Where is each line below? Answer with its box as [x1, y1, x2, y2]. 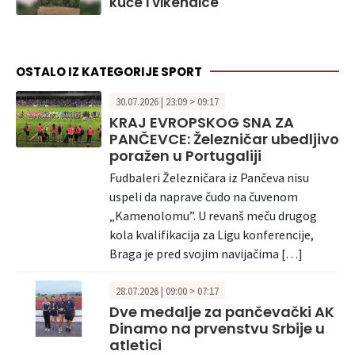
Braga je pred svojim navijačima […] [109, 245, 303, 261]
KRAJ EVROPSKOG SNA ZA [109, 113, 294, 132]
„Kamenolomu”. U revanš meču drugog [109, 207, 317, 223]
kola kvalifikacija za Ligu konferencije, [109, 226, 314, 242]
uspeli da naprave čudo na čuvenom [109, 188, 298, 204]
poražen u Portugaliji [109, 146, 261, 166]
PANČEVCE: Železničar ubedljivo [109, 129, 339, 149]
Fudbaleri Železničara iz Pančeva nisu [109, 169, 309, 185]
